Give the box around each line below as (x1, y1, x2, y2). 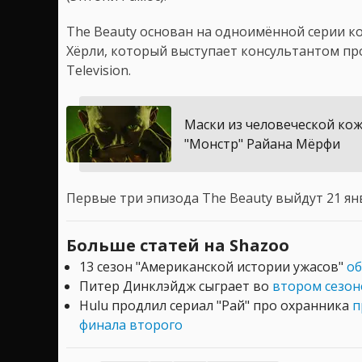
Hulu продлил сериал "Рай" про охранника (79, 297, 352, 315)
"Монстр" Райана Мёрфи (184, 135, 340, 154)
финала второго (79, 316, 183, 335)
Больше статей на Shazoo (66, 234, 289, 257)
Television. (66, 61, 131, 80)
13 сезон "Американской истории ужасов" (79, 258, 347, 276)
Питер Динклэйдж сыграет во (79, 277, 272, 296)
